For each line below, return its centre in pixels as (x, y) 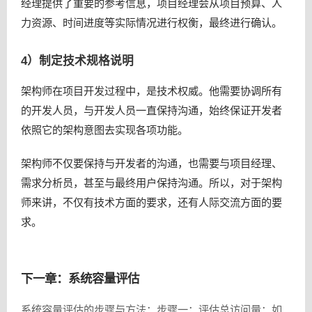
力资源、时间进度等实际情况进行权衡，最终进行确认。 (151, 22)
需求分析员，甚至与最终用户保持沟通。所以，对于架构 (151, 183)
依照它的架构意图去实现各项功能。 (104, 130)
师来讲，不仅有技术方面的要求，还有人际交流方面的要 (151, 203)
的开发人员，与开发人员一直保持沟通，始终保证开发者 (151, 111)
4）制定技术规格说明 (77, 61)
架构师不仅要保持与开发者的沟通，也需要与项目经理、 (151, 164)
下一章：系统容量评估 (80, 279)
